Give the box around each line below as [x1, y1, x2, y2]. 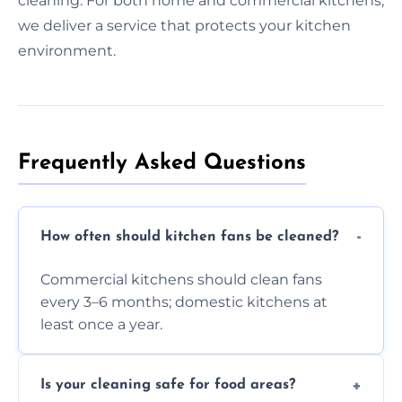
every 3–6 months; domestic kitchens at [40, 293, 328, 310]
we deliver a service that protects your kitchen [18, 16, 351, 34]
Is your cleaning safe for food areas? [40, 378, 295, 393]
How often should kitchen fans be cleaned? [40, 230, 338, 245]
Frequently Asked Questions [18, 152, 306, 174]
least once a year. [40, 315, 162, 333]
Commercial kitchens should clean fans [40, 270, 322, 288]
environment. [18, 41, 116, 59]
